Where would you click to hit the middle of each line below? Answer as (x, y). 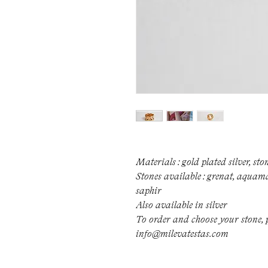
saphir (149, 191)
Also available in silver (182, 206)
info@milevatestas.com (182, 234)
